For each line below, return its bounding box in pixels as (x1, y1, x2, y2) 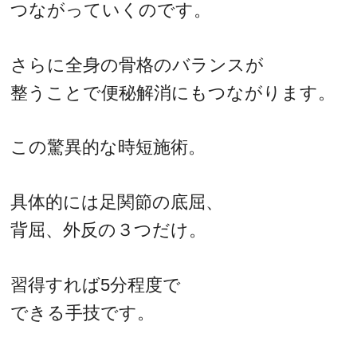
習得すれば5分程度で (10, 274, 182, 295)
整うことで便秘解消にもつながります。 (10, 82, 336, 103)
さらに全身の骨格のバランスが (10, 54, 265, 75)
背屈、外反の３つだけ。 (10, 219, 207, 240)
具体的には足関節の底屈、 (10, 191, 224, 212)
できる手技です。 (10, 302, 155, 323)
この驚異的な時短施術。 (10, 137, 206, 158)
